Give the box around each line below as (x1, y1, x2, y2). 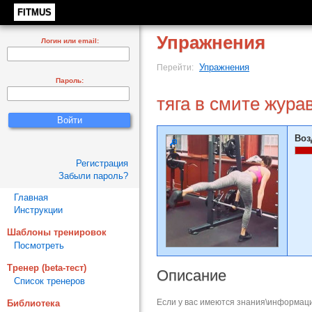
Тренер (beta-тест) (7, 263, 86, 273)
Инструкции (14, 205, 63, 215)
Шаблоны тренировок (7, 227, 107, 237)
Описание (157, 267, 226, 284)
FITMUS (17, 7, 52, 17)
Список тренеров (14, 276, 85, 286)
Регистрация (76, 158, 128, 169)
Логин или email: (40, 37, 99, 45)
